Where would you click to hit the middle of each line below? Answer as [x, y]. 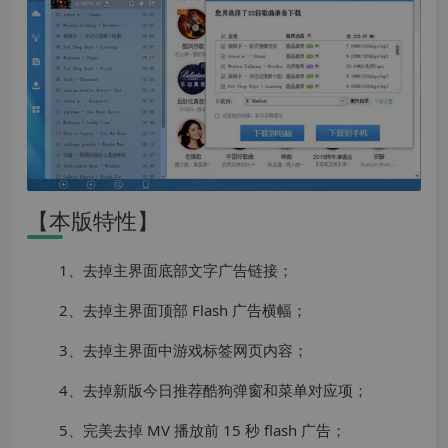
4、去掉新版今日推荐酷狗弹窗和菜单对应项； [213, 390]
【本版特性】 [93, 220]
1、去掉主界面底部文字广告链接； [176, 270]
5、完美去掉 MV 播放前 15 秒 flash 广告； [202, 430]
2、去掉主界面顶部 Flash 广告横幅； [183, 310]
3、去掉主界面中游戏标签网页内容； [183, 350]
